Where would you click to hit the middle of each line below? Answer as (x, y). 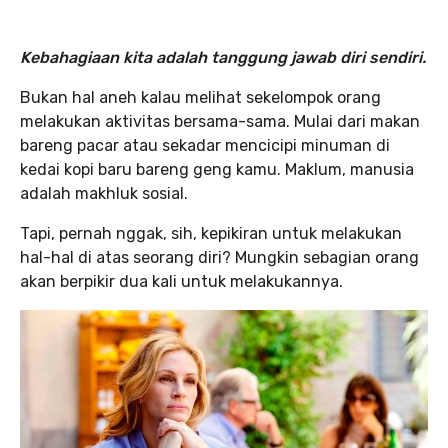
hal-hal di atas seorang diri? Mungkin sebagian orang (219, 257)
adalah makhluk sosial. (104, 193)
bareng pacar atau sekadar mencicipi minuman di (205, 145)
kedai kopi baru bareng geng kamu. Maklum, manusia (217, 169)
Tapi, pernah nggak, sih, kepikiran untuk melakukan (211, 233)
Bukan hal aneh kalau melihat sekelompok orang (200, 97)
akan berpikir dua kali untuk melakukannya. (181, 281)
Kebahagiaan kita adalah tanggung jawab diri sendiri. (223, 57)
